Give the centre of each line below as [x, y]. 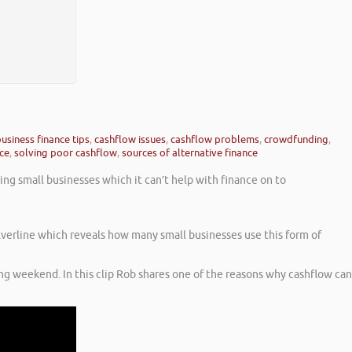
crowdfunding [296, 140]
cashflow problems [215, 140]
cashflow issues [130, 140]
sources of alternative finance [190, 153]
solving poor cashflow [66, 153]
